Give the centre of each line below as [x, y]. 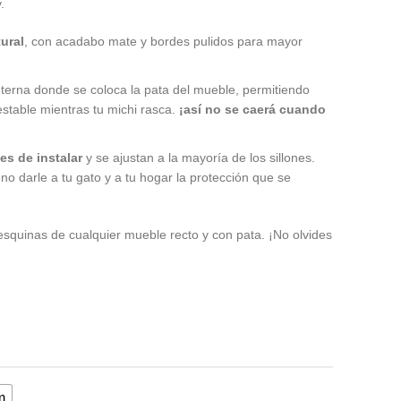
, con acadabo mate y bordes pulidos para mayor [163, 41]
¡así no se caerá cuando [252, 109]
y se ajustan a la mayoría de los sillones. [199, 157]
